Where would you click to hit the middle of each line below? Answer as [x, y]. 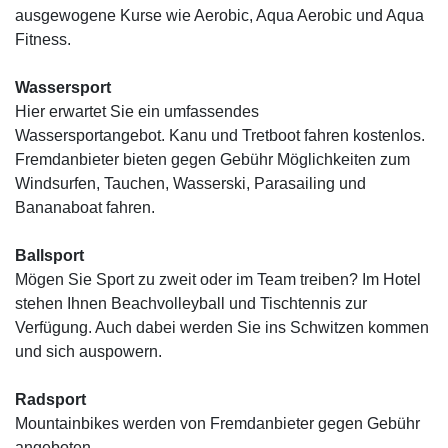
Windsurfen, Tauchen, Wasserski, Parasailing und [190, 183]
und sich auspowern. [88, 351]
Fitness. [43, 39]
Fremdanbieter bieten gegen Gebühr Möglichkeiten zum [212, 159]
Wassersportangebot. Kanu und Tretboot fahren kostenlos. [220, 135]
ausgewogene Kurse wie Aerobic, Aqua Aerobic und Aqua [219, 15]
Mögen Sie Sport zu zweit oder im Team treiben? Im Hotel [218, 279]
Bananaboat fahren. [85, 207]
